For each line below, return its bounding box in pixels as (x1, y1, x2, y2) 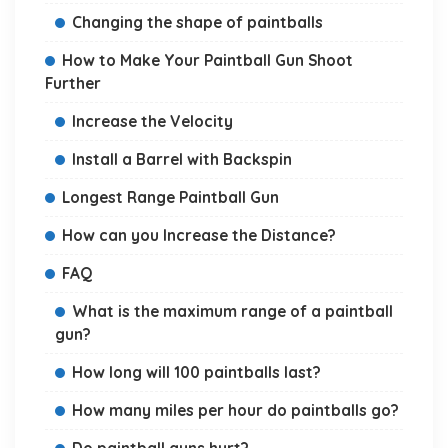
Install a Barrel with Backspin (72, 148, 292, 169)
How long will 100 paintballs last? (72, 361, 321, 382)
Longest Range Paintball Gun (62, 186, 279, 207)
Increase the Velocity (72, 110, 233, 131)
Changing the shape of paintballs (72, 11, 323, 32)
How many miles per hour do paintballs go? (72, 399, 399, 420)
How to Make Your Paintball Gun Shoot (62, 49, 353, 70)
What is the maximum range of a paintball (72, 300, 393, 321)
